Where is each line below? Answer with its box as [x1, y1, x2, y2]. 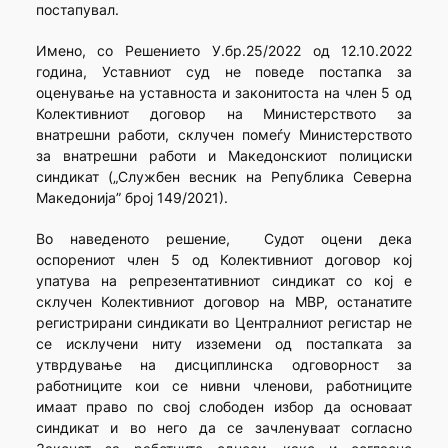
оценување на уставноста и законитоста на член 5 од [35, 84, 413, 102]
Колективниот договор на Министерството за [35, 105, 413, 123]
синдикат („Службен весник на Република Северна [35, 168, 413, 186]
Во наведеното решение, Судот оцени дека [35, 230, 413, 248]
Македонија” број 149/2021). [35, 189, 228, 207]
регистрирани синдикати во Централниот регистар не [35, 314, 413, 332]
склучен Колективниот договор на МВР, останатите [35, 293, 413, 311]
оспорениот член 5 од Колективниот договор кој [35, 251, 413, 269]
